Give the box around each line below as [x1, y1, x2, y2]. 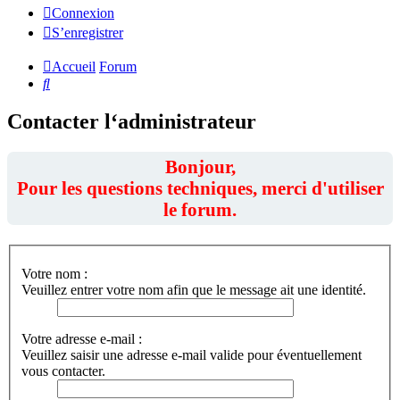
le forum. [163, 199, 237, 221]
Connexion [52, 5, 114, 21]
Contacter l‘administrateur [7, 110, 256, 134]
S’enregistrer [52, 25, 123, 41]
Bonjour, [164, 156, 236, 178]
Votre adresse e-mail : [21, 330, 142, 346]
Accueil [52, 59, 96, 75]
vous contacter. [21, 362, 105, 379]
